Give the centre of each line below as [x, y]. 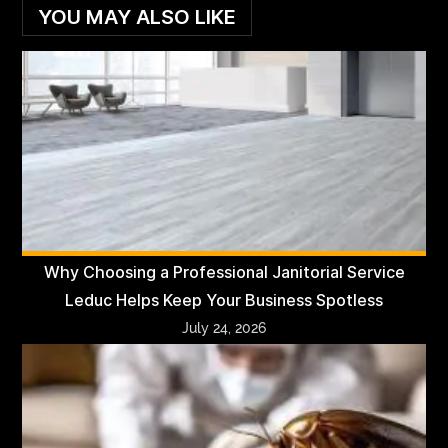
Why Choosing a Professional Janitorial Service [224, 272]
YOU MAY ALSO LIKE [137, 16]
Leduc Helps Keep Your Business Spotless [224, 300]
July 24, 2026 [224, 327]
